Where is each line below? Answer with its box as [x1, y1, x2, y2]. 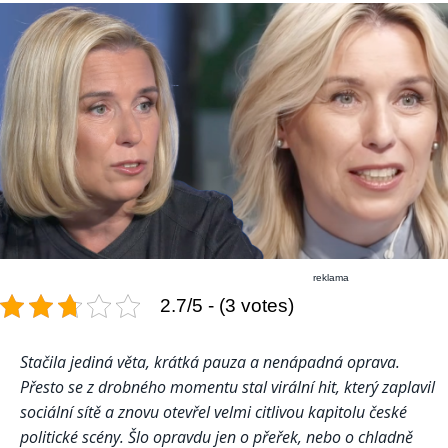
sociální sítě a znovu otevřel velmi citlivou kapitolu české [20, 401, 407, 424]
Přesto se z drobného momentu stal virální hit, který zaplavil [20, 376, 435, 399]
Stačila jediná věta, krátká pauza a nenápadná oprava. [20, 351, 400, 374]
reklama [313, 272, 350, 284]
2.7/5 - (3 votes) [160, 295, 294, 317]
